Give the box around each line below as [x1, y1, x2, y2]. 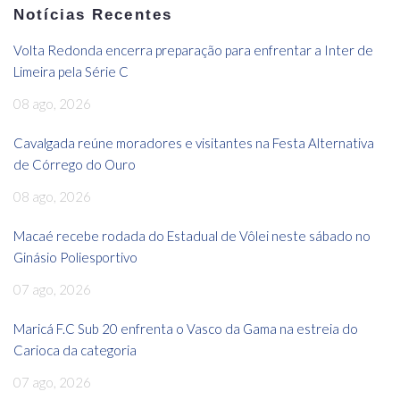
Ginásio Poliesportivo [13, 249, 137, 266]
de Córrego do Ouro [13, 156, 136, 173]
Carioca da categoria [13, 342, 137, 359]
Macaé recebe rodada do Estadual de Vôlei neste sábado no [13, 228, 371, 245]
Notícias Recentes [13, 6, 172, 24]
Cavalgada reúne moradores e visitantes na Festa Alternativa [13, 135, 374, 152]
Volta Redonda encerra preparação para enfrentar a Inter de [13, 42, 373, 59]
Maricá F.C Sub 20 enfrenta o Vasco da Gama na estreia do [13, 321, 358, 337]
